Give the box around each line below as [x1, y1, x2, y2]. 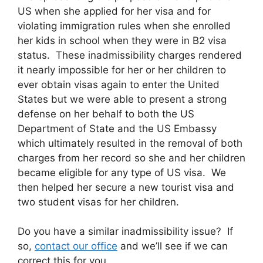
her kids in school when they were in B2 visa [18, 34, 227, 46]
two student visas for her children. [18, 195, 179, 208]
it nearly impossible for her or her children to [18, 63, 226, 76]
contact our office [35, 240, 117, 252]
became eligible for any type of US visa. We [18, 166, 226, 178]
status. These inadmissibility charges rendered [18, 49, 242, 61]
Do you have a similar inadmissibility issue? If [18, 225, 233, 237]
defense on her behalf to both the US [18, 107, 194, 120]
